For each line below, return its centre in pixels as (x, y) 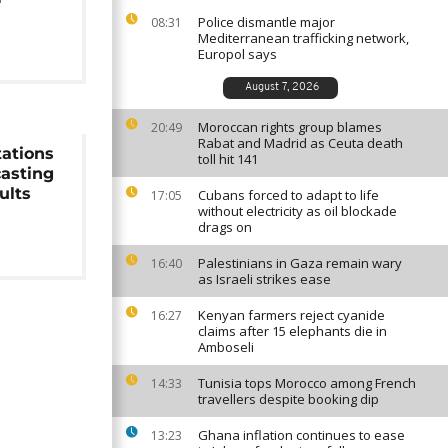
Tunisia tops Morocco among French (307, 383)
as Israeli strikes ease (264, 279)
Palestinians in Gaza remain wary (300, 263)
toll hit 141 (228, 159)
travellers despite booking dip (288, 399)
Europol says (237, 54)
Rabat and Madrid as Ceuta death (300, 143)
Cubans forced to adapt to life (288, 195)
